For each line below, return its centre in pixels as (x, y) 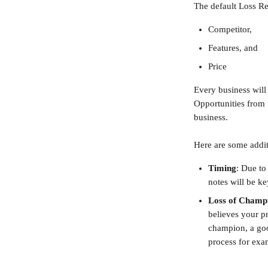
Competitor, (230, 29)
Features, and (233, 48)
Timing (222, 168)
